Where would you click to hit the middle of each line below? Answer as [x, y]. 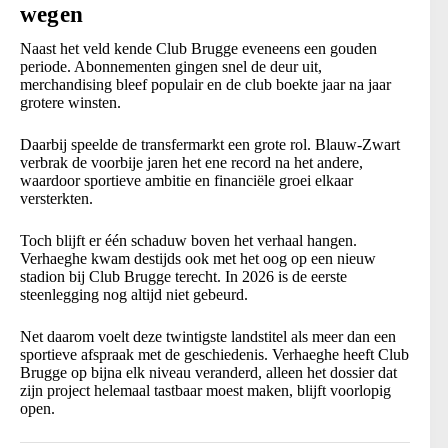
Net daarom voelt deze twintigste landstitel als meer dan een [208, 337]
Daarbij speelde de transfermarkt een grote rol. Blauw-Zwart [210, 145]
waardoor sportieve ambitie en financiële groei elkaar [186, 181]
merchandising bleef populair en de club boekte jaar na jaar [205, 85]
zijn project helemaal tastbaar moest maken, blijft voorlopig [205, 391]
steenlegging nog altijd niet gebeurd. [134, 295]
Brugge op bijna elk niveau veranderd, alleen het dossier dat [208, 373]
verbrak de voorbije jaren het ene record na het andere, [191, 163]
